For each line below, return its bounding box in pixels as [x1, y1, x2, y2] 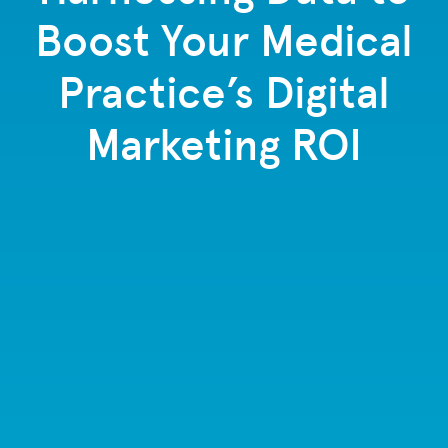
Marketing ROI [86, 117, 362, 172]
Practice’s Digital [58, 65, 390, 120]
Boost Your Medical [35, 13, 413, 68]
